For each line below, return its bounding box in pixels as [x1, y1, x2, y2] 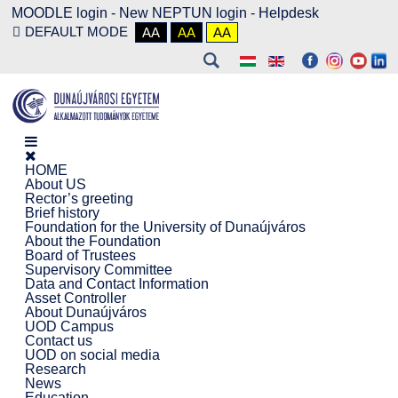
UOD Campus [24, 318, 114, 334]
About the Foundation [24, 233, 161, 249]
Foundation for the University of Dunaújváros [24, 219, 306, 235]
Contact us [24, 332, 92, 348]
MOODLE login [11, 5, 107, 20]
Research [24, 361, 86, 377]
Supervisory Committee [24, 261, 172, 277]
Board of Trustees [24, 247, 136, 263]
